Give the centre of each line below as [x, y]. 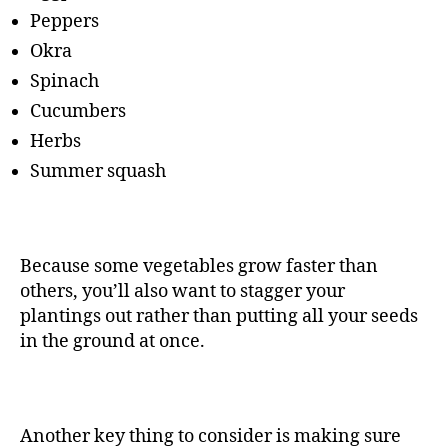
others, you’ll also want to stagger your [182, 292]
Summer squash [98, 172]
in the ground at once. [112, 342]
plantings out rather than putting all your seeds [219, 317]
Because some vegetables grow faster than [199, 267]
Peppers [64, 22]
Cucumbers [78, 112]
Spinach [64, 82]
